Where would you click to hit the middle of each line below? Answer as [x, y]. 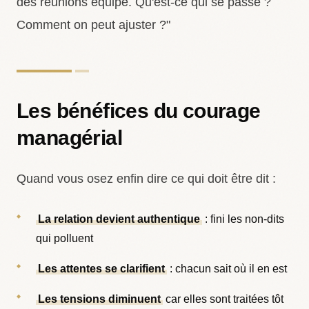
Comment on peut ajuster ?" [93, 25]
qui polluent [64, 238]
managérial [69, 138]
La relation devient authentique [119, 219]
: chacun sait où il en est [227, 269]
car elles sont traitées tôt [223, 299]
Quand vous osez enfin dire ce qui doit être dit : [146, 179]
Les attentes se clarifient [102, 269]
